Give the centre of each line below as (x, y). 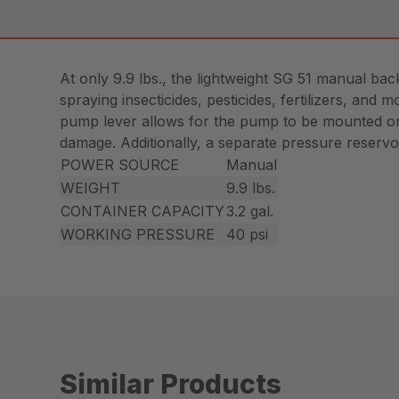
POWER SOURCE (120, 164)
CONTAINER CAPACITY (143, 211)
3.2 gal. (250, 211)
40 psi (248, 234)
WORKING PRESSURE (138, 234)
